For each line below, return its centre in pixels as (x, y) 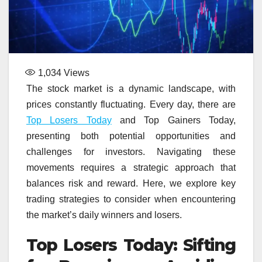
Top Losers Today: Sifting (131, 245)
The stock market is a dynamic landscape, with (131, 88)
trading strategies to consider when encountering (131, 199)
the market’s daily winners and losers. (104, 215)
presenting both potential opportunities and (131, 136)
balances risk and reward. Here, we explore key (131, 183)
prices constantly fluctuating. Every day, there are (131, 104)
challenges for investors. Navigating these (131, 151)
